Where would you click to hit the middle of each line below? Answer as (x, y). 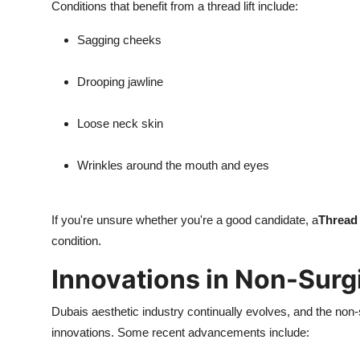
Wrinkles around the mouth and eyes (173, 166)
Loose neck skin (120, 124)
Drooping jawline (120, 82)
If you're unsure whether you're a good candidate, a (185, 220)
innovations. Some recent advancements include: (180, 333)
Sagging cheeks (119, 40)
